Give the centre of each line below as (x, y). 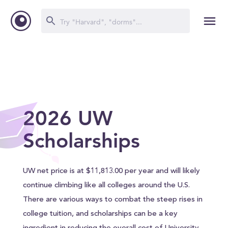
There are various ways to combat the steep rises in (112, 200)
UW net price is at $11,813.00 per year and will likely (111, 171)
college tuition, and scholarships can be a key (100, 214)
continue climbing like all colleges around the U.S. (106, 186)
